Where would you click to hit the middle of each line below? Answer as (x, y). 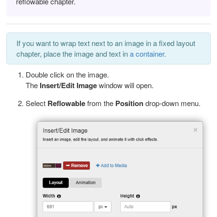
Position (130, 103)
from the (101, 103)
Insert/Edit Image (68, 85)
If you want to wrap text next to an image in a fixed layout (106, 43)
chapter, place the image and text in (73, 53)
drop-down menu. (173, 103)
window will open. (126, 85)
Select (37, 103)
